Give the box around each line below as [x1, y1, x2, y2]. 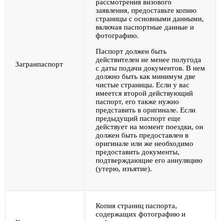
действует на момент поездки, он [96, 122, 203, 131]
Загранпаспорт [15, 60, 63, 68]
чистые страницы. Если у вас [96, 80, 189, 89]
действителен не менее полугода [96, 55, 201, 64]
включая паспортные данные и [96, 23, 194, 31]
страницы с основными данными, [96, 14, 204, 23]
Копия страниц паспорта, [96, 201, 177, 210]
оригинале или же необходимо [96, 139, 193, 147]
